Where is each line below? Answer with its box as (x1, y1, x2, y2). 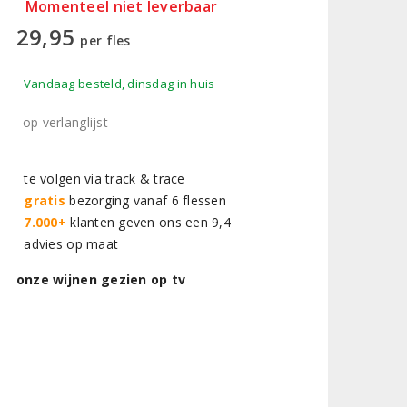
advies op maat (15, 235, 119, 253)
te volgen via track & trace (15, 170, 185, 187)
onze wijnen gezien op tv (15, 271, 186, 288)
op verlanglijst (22, 114, 108, 131)
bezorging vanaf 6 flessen (65, 192, 226, 209)
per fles (80, 32, 131, 49)
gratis (24, 192, 66, 209)
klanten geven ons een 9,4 (66, 213, 231, 231)
